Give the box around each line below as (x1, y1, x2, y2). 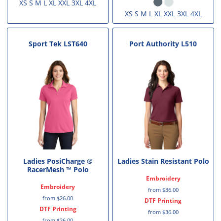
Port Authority (129, 38, 180, 48)
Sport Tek (28, 38, 62, 48)
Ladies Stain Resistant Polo (117, 156, 209, 166)
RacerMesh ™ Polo (27, 165, 89, 175)
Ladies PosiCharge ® (23, 156, 93, 166)
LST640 (63, 38, 87, 48)
